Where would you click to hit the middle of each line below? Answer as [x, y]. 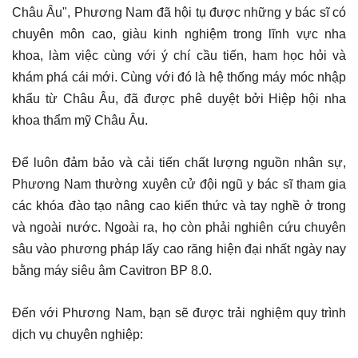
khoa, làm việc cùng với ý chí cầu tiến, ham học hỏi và [179, 55]
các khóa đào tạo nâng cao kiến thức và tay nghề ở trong [179, 205]
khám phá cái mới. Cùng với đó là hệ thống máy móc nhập [179, 77]
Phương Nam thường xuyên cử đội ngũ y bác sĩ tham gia [179, 184]
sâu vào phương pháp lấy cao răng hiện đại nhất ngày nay [179, 249]
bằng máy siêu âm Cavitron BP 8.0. [112, 270]
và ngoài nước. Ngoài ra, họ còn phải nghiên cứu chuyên [179, 227]
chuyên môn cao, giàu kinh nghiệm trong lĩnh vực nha [179, 34]
